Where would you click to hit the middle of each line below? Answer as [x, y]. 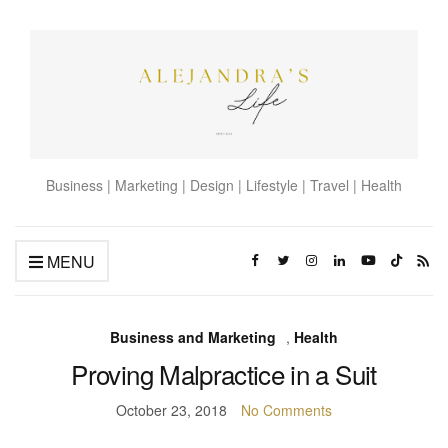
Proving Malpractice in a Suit [224, 374]
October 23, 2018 [171, 410]
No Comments [286, 410]
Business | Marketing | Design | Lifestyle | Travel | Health [224, 185]
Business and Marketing [193, 337]
